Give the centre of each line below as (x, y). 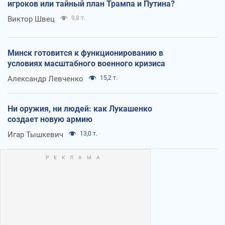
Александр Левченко (45, 79)
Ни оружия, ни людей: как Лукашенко (80, 108)
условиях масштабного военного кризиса (86, 63)
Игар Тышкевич (35, 134)
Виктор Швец (31, 19)
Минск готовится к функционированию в (85, 53)
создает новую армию (50, 119)
